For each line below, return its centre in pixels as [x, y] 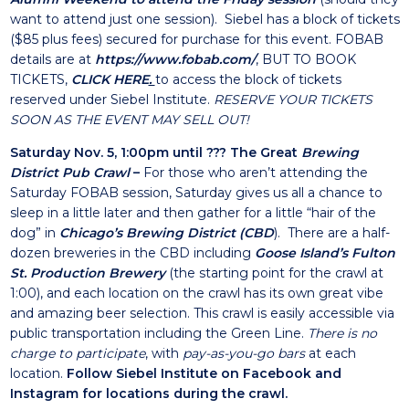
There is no [342, 333]
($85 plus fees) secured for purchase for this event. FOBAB [196, 39]
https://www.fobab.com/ [175, 59]
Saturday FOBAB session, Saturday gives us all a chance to [196, 193]
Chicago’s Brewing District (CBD [166, 233]
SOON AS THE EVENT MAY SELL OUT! [129, 120]
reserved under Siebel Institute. [111, 100]
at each [330, 353]
